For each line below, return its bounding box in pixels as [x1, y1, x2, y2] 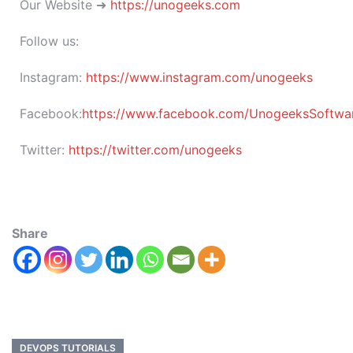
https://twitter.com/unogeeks [69, 142, 242, 158]
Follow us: [20, 33, 79, 49]
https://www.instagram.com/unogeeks [86, 69, 313, 85]
